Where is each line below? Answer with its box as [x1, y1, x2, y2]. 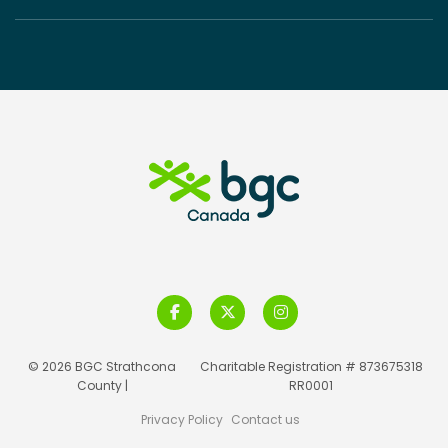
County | [76, 376, 128, 394]
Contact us [230, 410, 300, 428]
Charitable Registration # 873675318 [199, 357, 423, 375]
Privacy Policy [141, 410, 223, 428]
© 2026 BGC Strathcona [28, 357, 177, 375]
